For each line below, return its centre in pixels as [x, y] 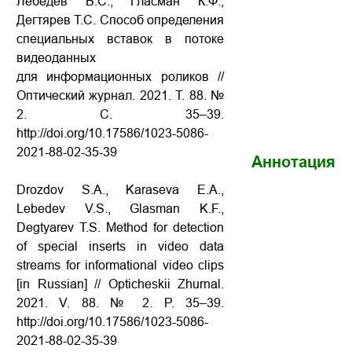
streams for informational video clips [120, 265]
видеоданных [56, 58]
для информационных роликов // [120, 77]
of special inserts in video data [120, 246]
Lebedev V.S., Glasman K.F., [120, 209]
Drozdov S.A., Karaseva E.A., [120, 190]
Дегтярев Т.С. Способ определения [120, 20]
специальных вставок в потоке [120, 39]
